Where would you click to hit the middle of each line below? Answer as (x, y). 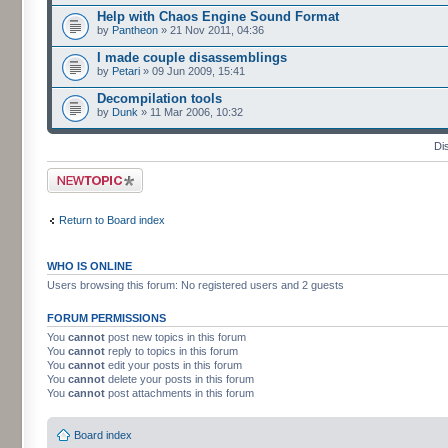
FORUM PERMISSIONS (106, 318)
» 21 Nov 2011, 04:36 (211, 30)
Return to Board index (112, 219)
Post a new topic (87, 174)
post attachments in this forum (179, 393)
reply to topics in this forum (171, 351)
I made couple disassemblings (192, 57)
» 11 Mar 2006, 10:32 (190, 112)
